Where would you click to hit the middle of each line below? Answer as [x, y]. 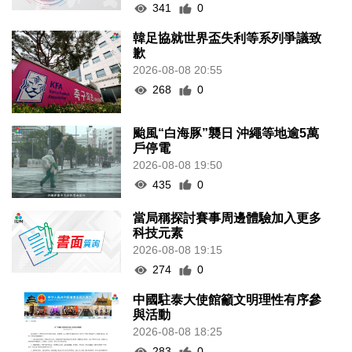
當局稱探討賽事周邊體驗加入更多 [227, 218]
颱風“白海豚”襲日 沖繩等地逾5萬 [226, 133]
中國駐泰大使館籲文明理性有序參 [227, 300]
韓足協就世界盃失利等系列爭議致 [227, 38]
